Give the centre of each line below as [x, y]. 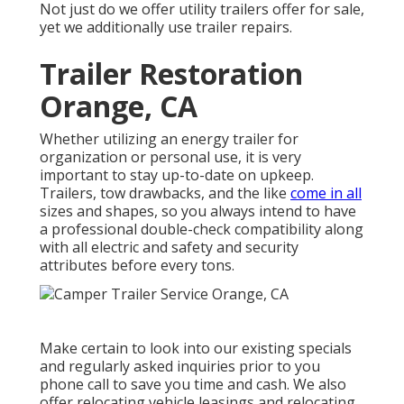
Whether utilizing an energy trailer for [169, 138]
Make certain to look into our [141, 348]
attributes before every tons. [137, 265]
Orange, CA [119, 106]
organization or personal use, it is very [170, 156]
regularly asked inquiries [152, 366]
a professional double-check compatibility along [202, 229]
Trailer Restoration [171, 73]
